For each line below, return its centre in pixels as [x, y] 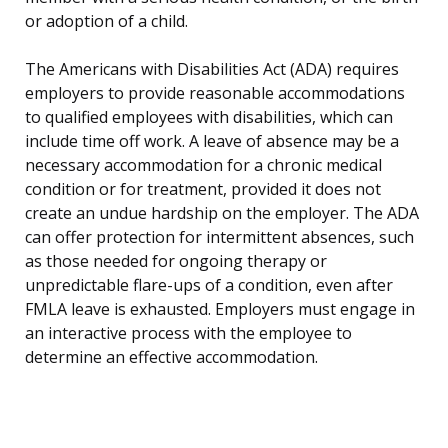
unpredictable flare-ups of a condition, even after [209, 285]
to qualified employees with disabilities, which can [209, 117]
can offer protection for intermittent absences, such [219, 237]
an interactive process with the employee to [188, 333]
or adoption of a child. [106, 21]
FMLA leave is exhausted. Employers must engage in [220, 309]
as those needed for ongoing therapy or [176, 261]
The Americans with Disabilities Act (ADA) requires [212, 69]
